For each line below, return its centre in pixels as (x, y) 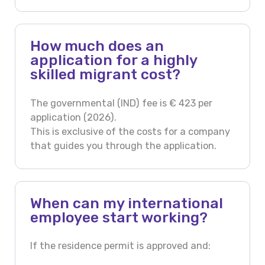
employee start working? (119, 217)
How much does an (97, 46)
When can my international (126, 203)
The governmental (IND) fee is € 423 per (121, 103)
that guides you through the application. (124, 146)
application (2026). (74, 117)
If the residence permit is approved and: (121, 246)
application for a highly (113, 60)
